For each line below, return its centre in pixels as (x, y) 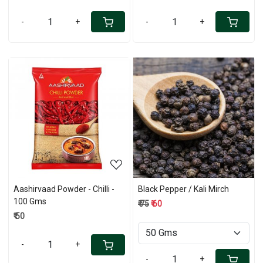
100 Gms (30, 201)
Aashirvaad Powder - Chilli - (64, 189)
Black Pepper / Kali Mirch (183, 189)
